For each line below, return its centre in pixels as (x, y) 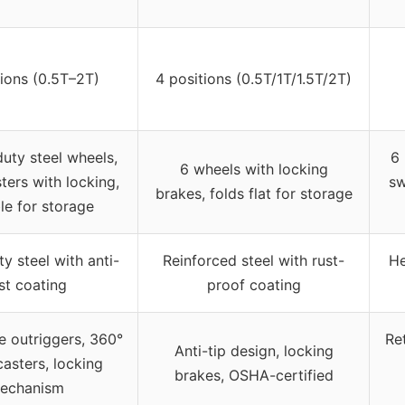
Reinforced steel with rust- (254, 261)
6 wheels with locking (254, 170)
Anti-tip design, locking (254, 351)
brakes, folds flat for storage (254, 194)
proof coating (254, 285)
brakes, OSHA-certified (254, 376)
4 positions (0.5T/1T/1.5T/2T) (254, 79)
